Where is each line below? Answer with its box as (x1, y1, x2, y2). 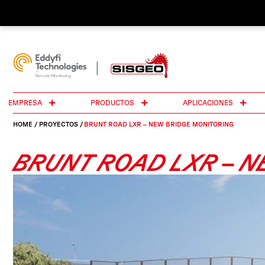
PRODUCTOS (91, 99, 138, 107)
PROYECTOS (39, 120, 78, 128)
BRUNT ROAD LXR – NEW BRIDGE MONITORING (84, 120, 234, 128)
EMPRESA (8, 99, 46, 107)
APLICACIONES (183, 99, 237, 107)
